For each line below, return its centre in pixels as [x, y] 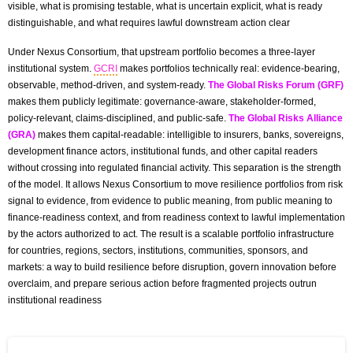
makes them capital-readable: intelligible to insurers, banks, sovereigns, [190, 134]
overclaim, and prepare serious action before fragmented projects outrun [162, 283]
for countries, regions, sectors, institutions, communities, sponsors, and [158, 250]
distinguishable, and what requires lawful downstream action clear [149, 22]
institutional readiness [55, 300]
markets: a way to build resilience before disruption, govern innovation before [172, 267]
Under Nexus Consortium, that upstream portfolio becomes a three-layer [162, 52]
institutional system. [51, 68]
